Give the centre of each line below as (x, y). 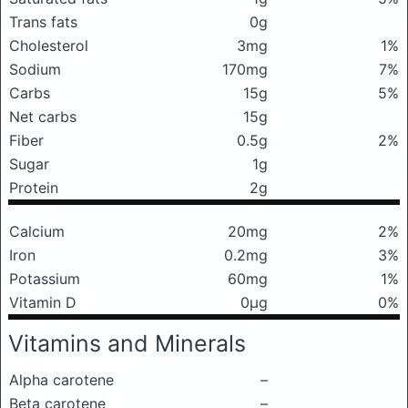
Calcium (37, 231)
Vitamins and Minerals (127, 343)
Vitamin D (43, 302)
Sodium (35, 69)
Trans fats (43, 22)
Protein (34, 188)
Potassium (45, 279)
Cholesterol (49, 46)
